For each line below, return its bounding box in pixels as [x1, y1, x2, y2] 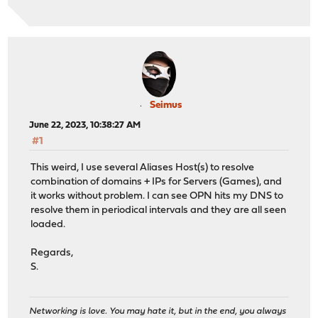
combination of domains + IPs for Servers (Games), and [31, 176, 283, 187]
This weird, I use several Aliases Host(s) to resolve [31, 162, 255, 173]
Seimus [149, 100, 182, 111]
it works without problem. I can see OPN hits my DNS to [31, 190, 284, 202]
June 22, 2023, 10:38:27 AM [29, 121, 141, 131]
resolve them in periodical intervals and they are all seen [31, 204, 287, 216]
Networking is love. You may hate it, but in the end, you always [29, 307, 287, 317]
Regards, [31, 247, 74, 258]
